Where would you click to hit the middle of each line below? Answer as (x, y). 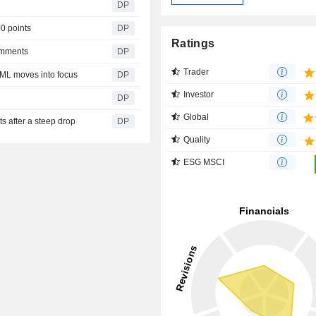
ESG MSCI (204, 162)
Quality (197, 139)
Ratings (193, 43)
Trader (196, 72)
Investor (199, 94)
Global (196, 117)
